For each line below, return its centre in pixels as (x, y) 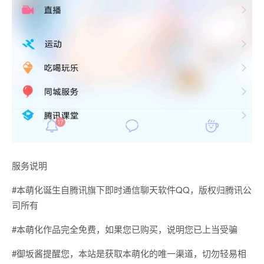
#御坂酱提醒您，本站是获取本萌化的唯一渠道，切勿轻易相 (129, 253)
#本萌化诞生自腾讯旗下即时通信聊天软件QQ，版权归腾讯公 (132, 189)
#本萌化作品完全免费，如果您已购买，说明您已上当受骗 (125, 229)
